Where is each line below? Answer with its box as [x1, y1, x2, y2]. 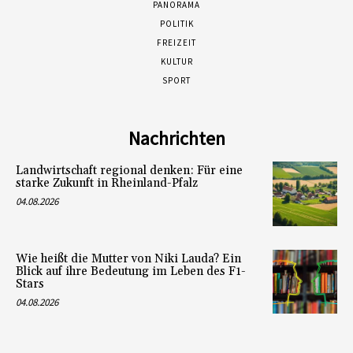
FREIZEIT [157, 37, 196, 49]
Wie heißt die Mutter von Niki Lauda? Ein [16, 251, 241, 266]
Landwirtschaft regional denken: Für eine [16, 163, 243, 179]
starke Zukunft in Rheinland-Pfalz [16, 176, 198, 191]
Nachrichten [128, 126, 225, 151]
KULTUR [160, 56, 193, 68]
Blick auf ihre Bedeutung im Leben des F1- [16, 263, 246, 279]
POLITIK [159, 18, 194, 30]
